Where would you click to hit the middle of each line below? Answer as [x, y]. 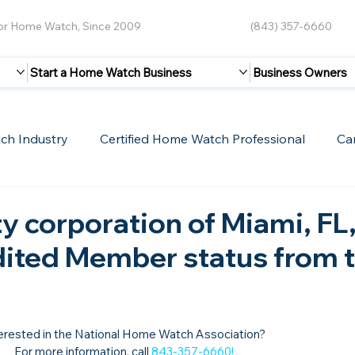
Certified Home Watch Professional [203, 138]
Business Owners [300, 72]
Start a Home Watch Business [111, 72]
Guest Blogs [53, 202]
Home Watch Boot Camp [195, 202]
